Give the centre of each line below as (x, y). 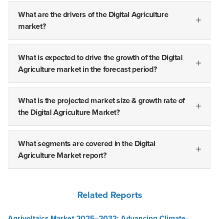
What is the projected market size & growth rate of (102, 100)
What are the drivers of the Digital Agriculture (93, 14)
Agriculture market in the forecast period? (88, 69)
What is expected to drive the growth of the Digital (100, 57)
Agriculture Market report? (62, 155)
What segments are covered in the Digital (87, 143)
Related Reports (109, 195)
